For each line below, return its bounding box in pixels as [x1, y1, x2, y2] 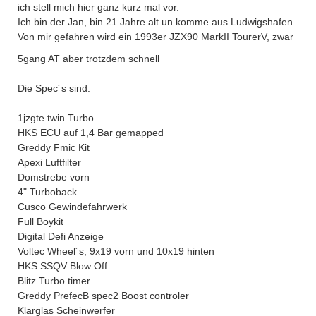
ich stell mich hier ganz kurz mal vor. [18, 1, 179, 13]
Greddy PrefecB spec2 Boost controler [18, 290, 189, 301]
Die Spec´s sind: [18, 83, 90, 94]
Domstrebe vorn [18, 171, 90, 183]
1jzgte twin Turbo [18, 112, 94, 123]
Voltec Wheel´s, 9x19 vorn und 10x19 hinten [18, 245, 214, 257]
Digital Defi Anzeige [18, 231, 104, 242]
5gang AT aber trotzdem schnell [18, 53, 162, 64]
